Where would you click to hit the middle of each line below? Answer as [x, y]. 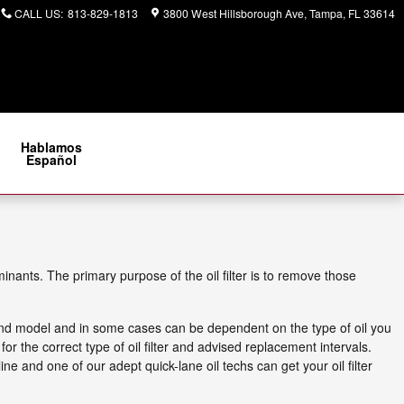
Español [52, 159]
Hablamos [52, 147]
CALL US [37, 13]
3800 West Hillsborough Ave [234, 13]
